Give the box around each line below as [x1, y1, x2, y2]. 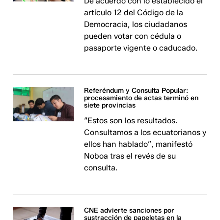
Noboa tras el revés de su [84, 151, 176, 161]
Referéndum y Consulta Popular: [84, 86, 189, 95]
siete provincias [84, 101, 136, 110]
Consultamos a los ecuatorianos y [84, 128, 207, 137]
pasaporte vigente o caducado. [84, 43, 198, 53]
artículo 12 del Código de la [84, 8, 184, 17]
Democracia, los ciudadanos [84, 20, 188, 29]
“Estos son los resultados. [84, 116, 178, 125]
